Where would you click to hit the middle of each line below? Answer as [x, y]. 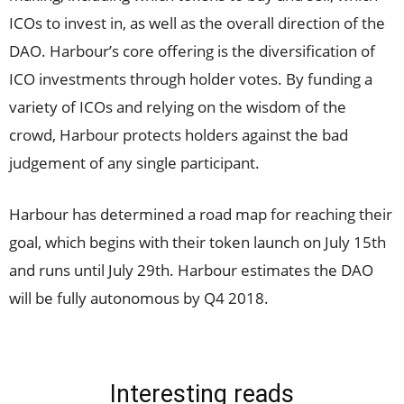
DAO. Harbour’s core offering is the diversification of [192, 51]
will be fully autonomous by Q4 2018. [139, 298]
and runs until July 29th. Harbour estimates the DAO [191, 270]
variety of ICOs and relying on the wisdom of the [178, 107]
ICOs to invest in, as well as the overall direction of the [197, 23]
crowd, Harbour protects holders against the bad [179, 135]
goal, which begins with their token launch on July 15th [197, 242]
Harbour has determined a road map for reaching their [201, 214]
